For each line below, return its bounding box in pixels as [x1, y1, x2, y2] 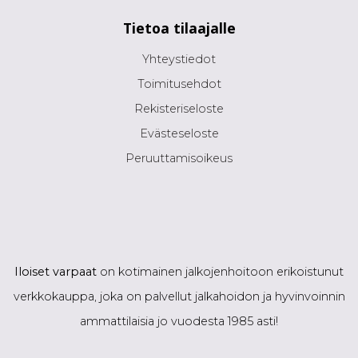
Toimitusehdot [137, 77, 221, 92]
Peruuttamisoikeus [125, 151, 233, 166]
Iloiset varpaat [14, 265, 97, 280]
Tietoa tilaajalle [122, 18, 236, 38]
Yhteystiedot [142, 52, 216, 67]
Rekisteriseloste [134, 101, 224, 117]
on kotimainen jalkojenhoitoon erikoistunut [97, 265, 344, 280]
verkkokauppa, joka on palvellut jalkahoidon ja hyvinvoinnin [13, 289, 345, 304]
